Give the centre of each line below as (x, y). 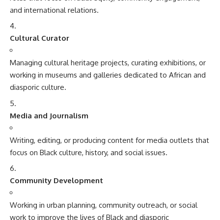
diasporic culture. (38, 87)
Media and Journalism (49, 115)
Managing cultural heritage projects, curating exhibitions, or (108, 63)
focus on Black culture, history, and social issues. (89, 152)
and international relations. (54, 10)
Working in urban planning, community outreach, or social (104, 205)
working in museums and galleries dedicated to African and (108, 75)
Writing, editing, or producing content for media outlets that (110, 140)
